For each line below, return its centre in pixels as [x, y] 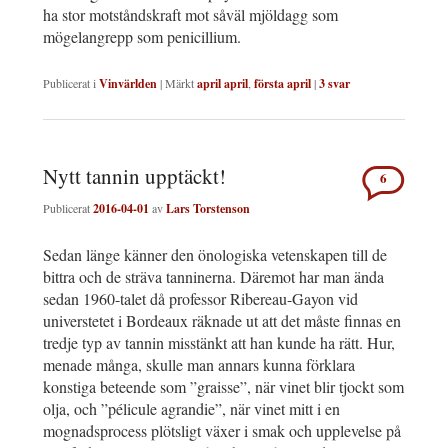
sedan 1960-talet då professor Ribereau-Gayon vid [200, 298]
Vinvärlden [128, 84]
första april [282, 84]
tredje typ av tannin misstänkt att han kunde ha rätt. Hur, [219, 342]
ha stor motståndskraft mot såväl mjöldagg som [190, 15]
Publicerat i [69, 83]
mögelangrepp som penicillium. [142, 37]
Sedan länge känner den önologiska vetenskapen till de [215, 254]
